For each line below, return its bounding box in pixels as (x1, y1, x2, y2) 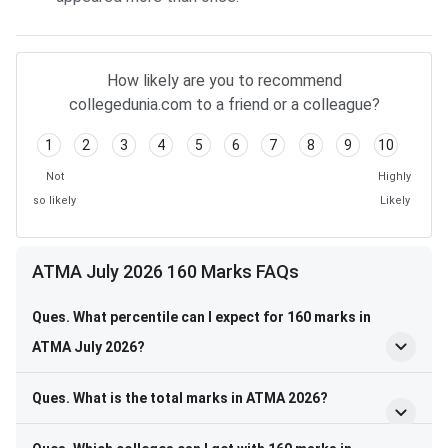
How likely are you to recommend (106, 71, 342, 91)
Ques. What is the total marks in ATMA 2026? (32, 390, 328, 407)
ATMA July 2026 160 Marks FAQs (32, 261, 299, 283)
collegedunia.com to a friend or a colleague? (68, 95, 380, 115)
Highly (378, 170, 411, 184)
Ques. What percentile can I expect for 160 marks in (32, 309, 371, 326)
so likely (33, 194, 76, 208)
